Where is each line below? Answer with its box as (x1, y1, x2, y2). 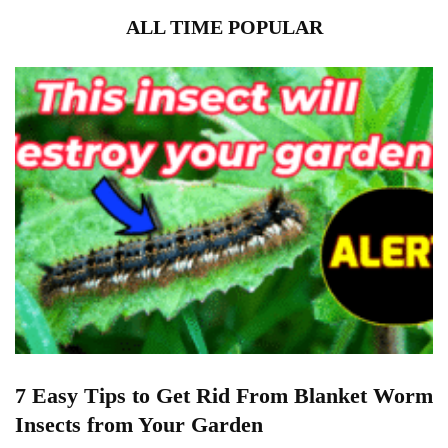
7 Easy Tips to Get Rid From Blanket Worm (15, 383, 433, 409)
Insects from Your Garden (15, 412, 263, 438)
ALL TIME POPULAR (125, 15, 323, 38)
